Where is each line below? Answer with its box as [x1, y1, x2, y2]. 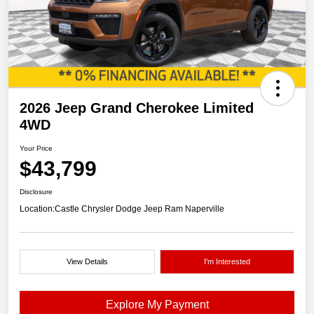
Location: [20, 203, 55, 214]
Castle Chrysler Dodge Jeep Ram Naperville [55, 203, 224, 214]
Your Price [20, 144, 53, 152]
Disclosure [20, 187, 53, 196]
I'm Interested [203, 257, 250, 266]
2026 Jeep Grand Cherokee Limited [20, 100, 254, 116]
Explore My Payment [105, 298, 209, 310]
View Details [66, 257, 108, 266]
